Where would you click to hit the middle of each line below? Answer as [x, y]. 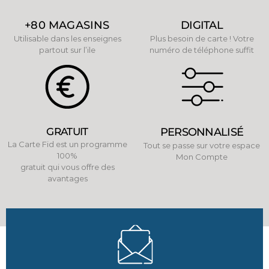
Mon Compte [202, 156]
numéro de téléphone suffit [202, 50]
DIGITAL [202, 25]
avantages [67, 178]
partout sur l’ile [67, 50]
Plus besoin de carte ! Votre [202, 38]
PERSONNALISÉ [202, 132]
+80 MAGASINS [67, 25]
